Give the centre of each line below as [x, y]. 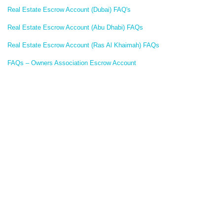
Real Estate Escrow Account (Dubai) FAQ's [69, 10]
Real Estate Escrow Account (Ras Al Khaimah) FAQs [83, 45]
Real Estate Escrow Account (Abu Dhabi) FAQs [75, 27]
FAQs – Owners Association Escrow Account [72, 63]
